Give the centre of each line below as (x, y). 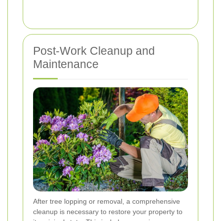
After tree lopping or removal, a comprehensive (107, 202)
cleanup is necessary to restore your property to (108, 212)
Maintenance (66, 64)
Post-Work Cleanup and (94, 51)
